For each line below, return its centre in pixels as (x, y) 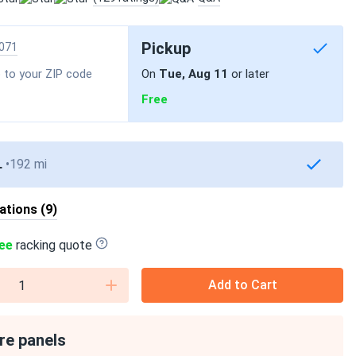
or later (249, 74)
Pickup (166, 48)
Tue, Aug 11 (193, 74)
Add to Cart (242, 285)
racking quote (52, 245)
